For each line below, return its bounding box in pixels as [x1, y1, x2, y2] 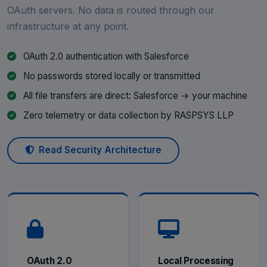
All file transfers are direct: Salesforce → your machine [21, 89, 248, 101]
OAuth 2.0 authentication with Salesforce [21, 50, 190, 62]
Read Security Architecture [39, 144, 162, 156]
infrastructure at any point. [7, 20, 129, 32]
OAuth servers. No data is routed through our [7, 4, 215, 16]
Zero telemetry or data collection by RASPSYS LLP [21, 109, 234, 121]
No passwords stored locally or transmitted [21, 70, 201, 82]
